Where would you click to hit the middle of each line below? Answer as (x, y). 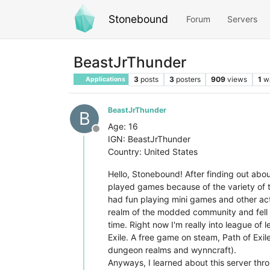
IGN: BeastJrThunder (149, 139)
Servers (242, 19)
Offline (110, 135)
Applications (105, 79)
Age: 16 (123, 126)
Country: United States (153, 151)
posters (188, 79)
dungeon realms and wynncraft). (172, 250)
